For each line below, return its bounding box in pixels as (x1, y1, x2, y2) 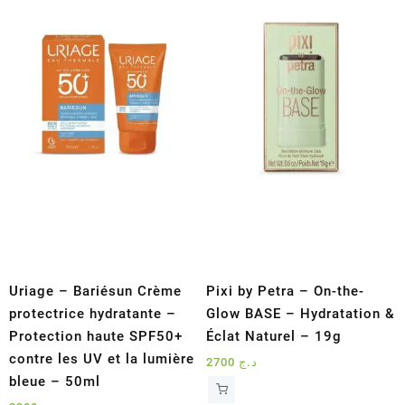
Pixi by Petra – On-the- (206, 282, 365, 299)
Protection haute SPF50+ (9, 327, 183, 344)
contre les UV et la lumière (9, 350, 194, 367)
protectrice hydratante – (9, 305, 176, 322)
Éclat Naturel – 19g (206, 327, 343, 344)
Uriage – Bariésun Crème (9, 282, 182, 299)
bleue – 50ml (9, 372, 100, 390)
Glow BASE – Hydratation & (206, 305, 396, 322)
